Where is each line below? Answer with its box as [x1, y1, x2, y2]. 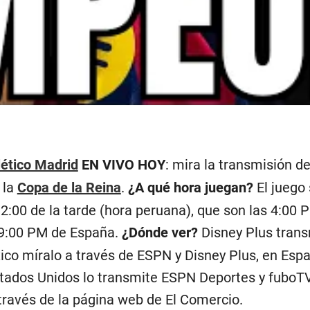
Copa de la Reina [17, 179, 121, 196]
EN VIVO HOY [77, 156, 165, 173]
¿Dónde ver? [118, 224, 198, 241]
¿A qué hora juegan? [127, 179, 253, 196]
